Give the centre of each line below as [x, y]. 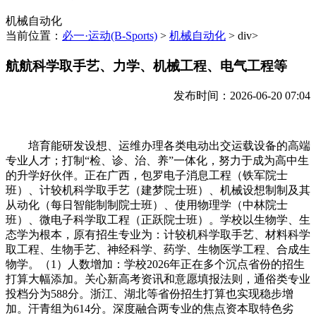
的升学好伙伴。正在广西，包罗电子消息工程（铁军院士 [147, 175]
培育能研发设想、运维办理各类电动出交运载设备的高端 [158, 145]
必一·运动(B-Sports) [110, 36]
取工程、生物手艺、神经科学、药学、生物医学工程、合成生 [158, 249]
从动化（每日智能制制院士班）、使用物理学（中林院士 [147, 205]
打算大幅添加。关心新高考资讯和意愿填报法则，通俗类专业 [158, 279]
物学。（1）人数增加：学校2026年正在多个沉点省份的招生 [155, 264]
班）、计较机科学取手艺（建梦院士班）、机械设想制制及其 [158, 190]
